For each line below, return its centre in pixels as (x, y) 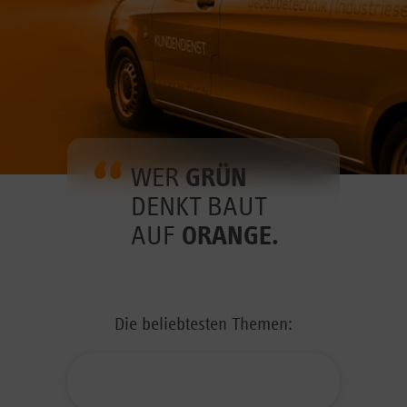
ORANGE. (230, 236)
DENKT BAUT (199, 207)
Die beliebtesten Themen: (203, 324)
